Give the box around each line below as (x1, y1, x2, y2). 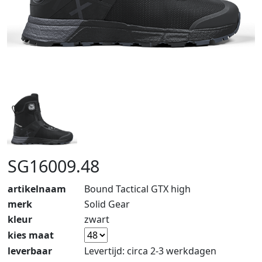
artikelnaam (8, 182, 66, 195)
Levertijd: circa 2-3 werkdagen (84, 244, 216, 257)
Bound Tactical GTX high (84, 182, 191, 195)
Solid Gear (84, 198, 130, 211)
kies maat (8, 229, 54, 242)
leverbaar (8, 244, 52, 257)
